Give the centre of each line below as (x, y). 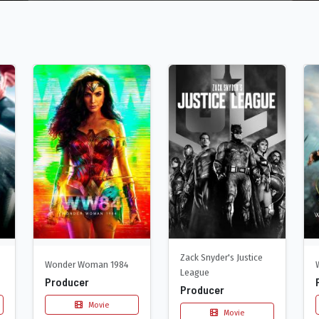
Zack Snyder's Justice (221, 257)
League (195, 272)
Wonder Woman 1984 (87, 265)
